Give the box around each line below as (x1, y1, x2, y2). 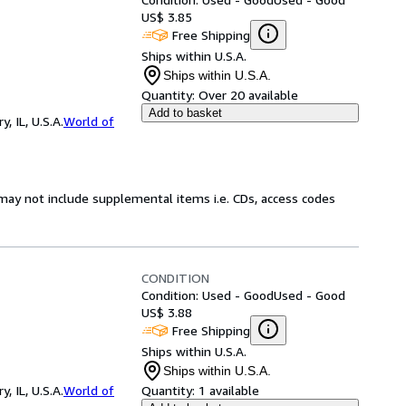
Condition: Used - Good (141, 287, 274, 303)
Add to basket (149, 106, 222, 120)
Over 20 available (198, 87, 298, 102)
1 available (198, 382, 259, 398)
